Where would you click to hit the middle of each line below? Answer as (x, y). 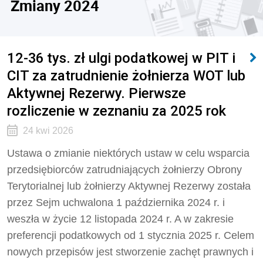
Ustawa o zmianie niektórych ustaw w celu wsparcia (128, 153)
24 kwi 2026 (48, 131)
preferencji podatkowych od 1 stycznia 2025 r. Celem (131, 235)
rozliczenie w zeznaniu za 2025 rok (117, 111)
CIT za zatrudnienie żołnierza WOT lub (126, 75)
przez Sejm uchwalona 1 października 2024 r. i (116, 203)
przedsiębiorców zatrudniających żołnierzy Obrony (124, 170)
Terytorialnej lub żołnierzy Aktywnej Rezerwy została (129, 186)
